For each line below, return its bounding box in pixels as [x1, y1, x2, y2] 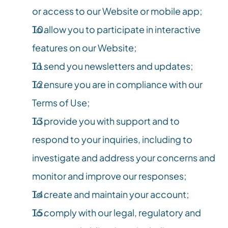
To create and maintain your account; [32, 188, 189, 200]
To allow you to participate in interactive [32, 23, 201, 35]
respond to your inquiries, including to [32, 133, 192, 145]
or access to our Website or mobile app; [32, 5, 203, 17]
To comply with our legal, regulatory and [32, 207, 201, 218]
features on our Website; [32, 42, 137, 53]
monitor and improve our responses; [32, 170, 187, 182]
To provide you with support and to [32, 115, 180, 127]
